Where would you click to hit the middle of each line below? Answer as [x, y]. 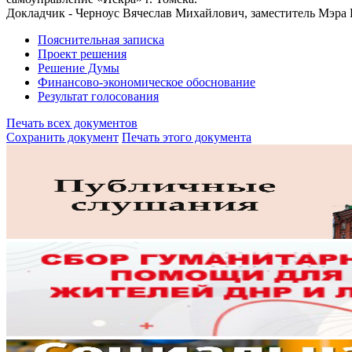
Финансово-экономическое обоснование [147, 82]
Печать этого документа [187, 137]
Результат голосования [98, 96]
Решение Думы [79, 68]
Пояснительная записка [101, 39]
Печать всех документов [72, 123]
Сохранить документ [62, 137]
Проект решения [82, 53]
